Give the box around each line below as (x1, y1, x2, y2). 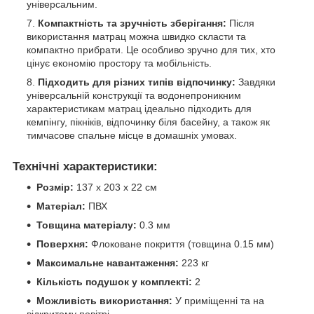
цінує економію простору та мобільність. (27, 57, 212, 69)
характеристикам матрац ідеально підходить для (27, 102, 252, 114)
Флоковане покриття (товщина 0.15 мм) (88, 238, 274, 250)
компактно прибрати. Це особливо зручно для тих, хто (27, 43, 275, 55)
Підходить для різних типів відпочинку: (38, 76, 235, 88)
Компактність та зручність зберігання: (38, 17, 226, 29)
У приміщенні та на (172, 295, 264, 307)
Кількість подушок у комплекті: (36, 276, 192, 288)
